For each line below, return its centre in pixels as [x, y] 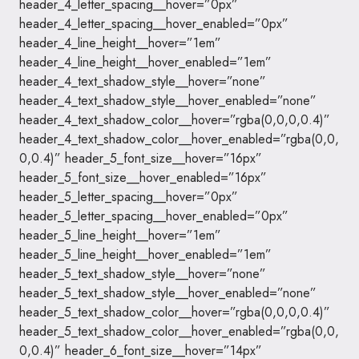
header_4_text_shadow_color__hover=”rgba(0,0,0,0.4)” [175, 120]
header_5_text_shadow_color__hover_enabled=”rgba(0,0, [179, 331]
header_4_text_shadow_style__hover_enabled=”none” [168, 101]
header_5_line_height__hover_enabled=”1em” [145, 254]
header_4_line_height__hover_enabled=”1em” [145, 62]
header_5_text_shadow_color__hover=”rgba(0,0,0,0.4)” [175, 312]
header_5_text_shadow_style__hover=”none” [143, 274]
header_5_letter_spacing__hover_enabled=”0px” [154, 216]
